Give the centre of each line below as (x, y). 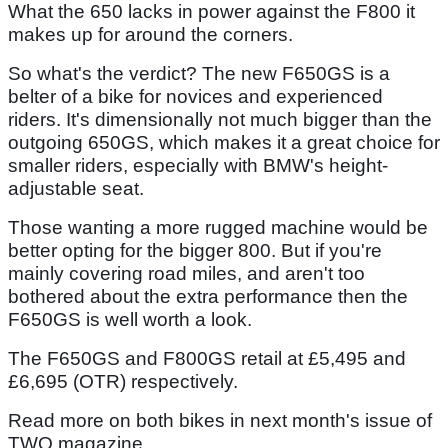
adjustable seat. (76, 188)
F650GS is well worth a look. (130, 319)
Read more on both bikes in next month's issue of (220, 420)
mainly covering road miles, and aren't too (186, 273)
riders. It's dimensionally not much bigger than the (220, 119)
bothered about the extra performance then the (208, 296)
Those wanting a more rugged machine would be (218, 227)
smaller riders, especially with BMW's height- (198, 165)
